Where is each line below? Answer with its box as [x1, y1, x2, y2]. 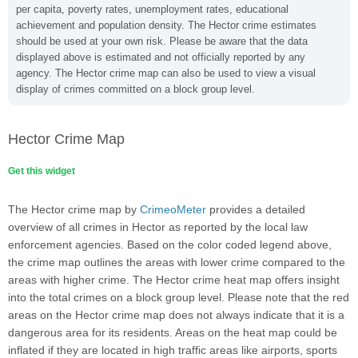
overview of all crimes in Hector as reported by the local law [8, 221, 308, 233]
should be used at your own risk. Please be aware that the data [16, 35, 308, 47]
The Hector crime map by [8, 203, 140, 216]
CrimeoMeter [140, 203, 206, 216]
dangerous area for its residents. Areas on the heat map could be [8, 326, 337, 339]
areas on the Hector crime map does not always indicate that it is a [8, 308, 344, 321]
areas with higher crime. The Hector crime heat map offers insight [8, 273, 340, 286]
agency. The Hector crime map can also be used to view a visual [16, 67, 316, 79]
